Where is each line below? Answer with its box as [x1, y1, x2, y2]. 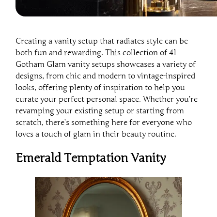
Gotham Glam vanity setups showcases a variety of [15, 59, 196, 69]
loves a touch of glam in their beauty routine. [15, 129, 176, 139]
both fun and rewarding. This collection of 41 [15, 47, 176, 58]
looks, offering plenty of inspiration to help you [15, 82, 185, 93]
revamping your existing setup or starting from [15, 106, 184, 116]
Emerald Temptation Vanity [15, 151, 166, 165]
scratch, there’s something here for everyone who [15, 117, 192, 127]
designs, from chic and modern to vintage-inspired [15, 71, 195, 81]
